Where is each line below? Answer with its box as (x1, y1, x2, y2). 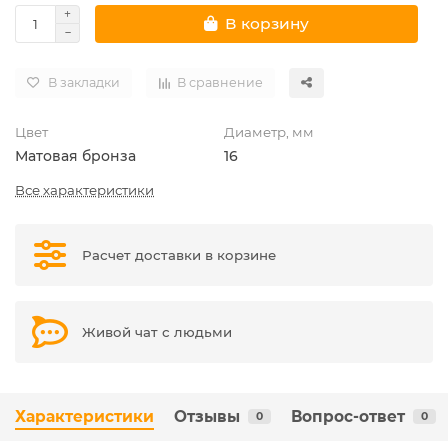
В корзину (225, 14, 309, 34)
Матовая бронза (15, 146, 136, 165)
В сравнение (177, 74, 263, 90)
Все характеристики (15, 181, 154, 198)
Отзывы (174, 406, 240, 426)
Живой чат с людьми (82, 323, 233, 340)
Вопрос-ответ (291, 406, 405, 426)
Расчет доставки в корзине (82, 246, 277, 263)
